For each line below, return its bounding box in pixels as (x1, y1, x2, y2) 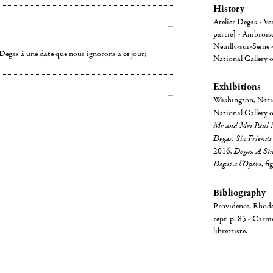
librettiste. (213, 225, 247, 236)
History (213, 2, 244, 15)
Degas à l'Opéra (213, 158, 261, 170)
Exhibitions (213, 80, 261, 93)
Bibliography (213, 186, 266, 199)
